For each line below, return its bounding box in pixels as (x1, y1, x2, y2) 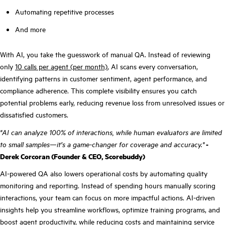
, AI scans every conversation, (107, 61, 198, 72)
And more (15, 24, 46, 34)
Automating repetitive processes (15, 7, 114, 17)
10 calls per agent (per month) (15, 61, 107, 72)
